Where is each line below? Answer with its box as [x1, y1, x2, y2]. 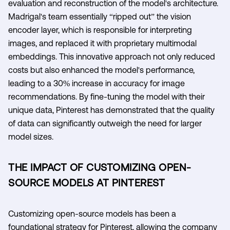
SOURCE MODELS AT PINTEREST [8, 176, 165, 188]
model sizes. [8, 131, 53, 141]
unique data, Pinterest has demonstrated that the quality [8, 105, 215, 114]
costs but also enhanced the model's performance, [8, 65, 195, 74]
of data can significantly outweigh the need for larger [8, 118, 202, 128]
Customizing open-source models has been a [8, 208, 176, 218]
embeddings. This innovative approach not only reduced [8, 51, 215, 61]
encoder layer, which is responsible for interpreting [8, 25, 192, 34]
